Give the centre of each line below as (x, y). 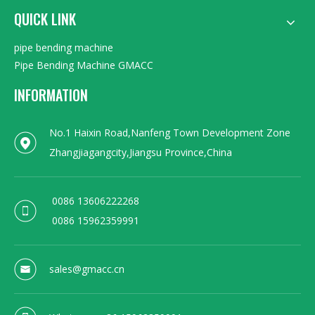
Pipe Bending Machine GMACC (84, 65)
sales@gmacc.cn (87, 269)
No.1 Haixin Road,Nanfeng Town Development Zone (170, 133)
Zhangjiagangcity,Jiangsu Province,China (141, 153)
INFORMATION (51, 95)
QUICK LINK (45, 19)
